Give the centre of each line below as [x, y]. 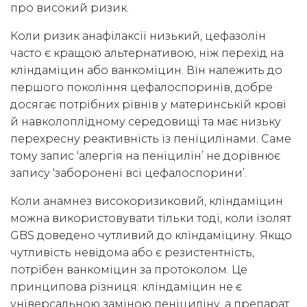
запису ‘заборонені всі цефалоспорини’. [128, 173]
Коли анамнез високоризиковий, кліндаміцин [147, 201]
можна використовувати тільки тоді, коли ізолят [151, 219]
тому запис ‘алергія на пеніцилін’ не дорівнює [145, 156]
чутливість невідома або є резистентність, [132, 253]
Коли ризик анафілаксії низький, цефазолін [138, 36]
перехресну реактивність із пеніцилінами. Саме [151, 139]
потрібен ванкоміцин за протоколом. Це [129, 270]
